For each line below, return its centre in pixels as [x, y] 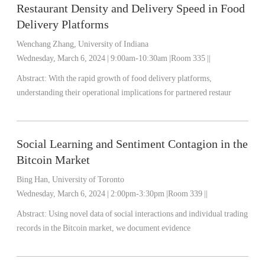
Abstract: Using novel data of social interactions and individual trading [33, 214]
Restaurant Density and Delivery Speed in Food [131, 8]
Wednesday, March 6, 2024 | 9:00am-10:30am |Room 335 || [114, 58]
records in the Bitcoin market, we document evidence [104, 228]
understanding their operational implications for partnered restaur [124, 93]
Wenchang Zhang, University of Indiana [83, 44]
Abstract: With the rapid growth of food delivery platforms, [33, 78]
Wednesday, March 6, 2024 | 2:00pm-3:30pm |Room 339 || [112, 194]
